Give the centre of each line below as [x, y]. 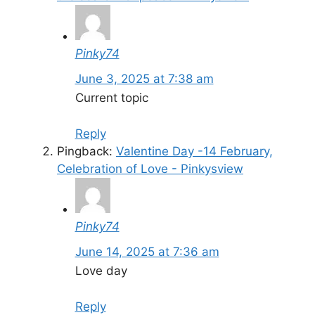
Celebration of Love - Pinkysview [150, 168]
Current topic [111, 98]
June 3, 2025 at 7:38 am [144, 79]
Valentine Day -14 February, [194, 151]
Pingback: [86, 151]
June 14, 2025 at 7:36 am [147, 252]
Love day [101, 271]
